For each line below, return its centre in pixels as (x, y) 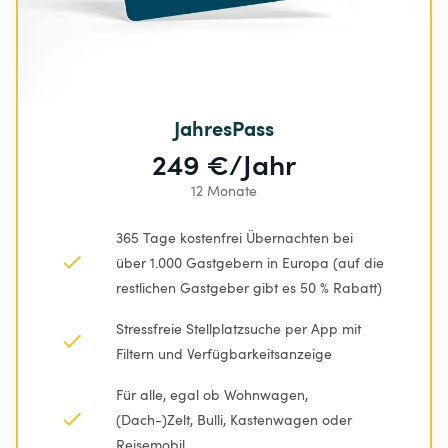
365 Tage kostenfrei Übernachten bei (236, 237)
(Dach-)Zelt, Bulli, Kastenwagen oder (236, 419)
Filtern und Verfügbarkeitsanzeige (224, 353)
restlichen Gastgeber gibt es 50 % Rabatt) (249, 287)
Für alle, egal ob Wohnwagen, (214, 394)
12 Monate (224, 190)
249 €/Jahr (224, 163)
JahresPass (224, 127)
